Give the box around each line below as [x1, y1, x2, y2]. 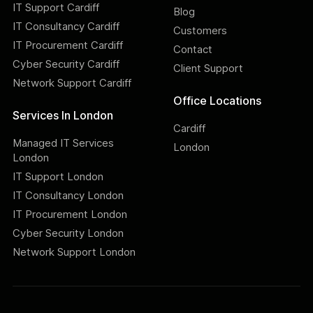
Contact [173, 43, 212, 57]
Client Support [173, 61, 243, 75]
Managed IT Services [13, 136, 114, 150]
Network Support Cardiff [13, 76, 131, 90]
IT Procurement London [13, 208, 127, 221]
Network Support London [13, 245, 136, 259]
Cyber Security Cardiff [13, 57, 119, 71]
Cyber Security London [13, 226, 124, 240]
